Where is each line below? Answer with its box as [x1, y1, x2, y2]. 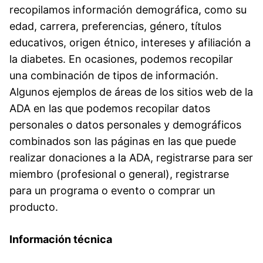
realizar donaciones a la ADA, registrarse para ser [9, 151, 253, 164]
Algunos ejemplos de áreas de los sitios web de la [9, 85, 253, 98]
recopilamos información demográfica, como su [9, 3, 247, 16]
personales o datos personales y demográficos [9, 118, 241, 131]
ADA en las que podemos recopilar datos [9, 102, 210, 114]
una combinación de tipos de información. [9, 69, 218, 82]
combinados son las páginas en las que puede [9, 134, 236, 147]
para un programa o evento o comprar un [9, 184, 215, 197]
